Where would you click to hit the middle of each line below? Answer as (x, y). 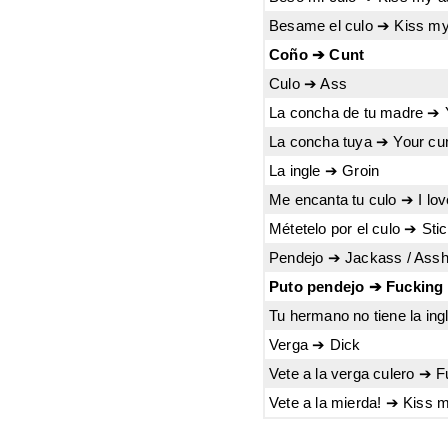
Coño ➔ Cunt (317, 54)
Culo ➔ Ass (308, 83)
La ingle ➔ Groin (324, 170)
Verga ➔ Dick (315, 344)
